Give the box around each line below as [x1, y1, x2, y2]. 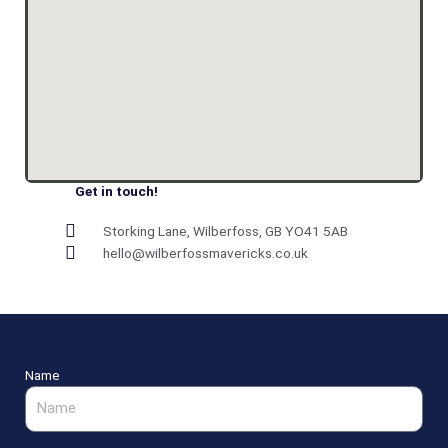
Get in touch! [75, 183, 158, 199]
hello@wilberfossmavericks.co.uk [102, 245, 308, 261]
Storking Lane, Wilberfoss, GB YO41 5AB [102, 223, 348, 239]
